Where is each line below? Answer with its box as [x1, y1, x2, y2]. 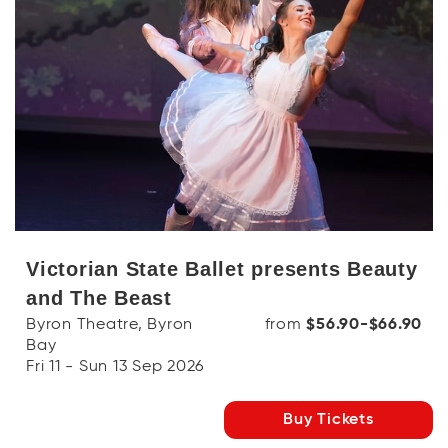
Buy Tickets [283, 412, 374, 428]
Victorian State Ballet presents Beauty [26, 258, 418, 280]
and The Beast [26, 287, 172, 309]
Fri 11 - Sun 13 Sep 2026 [26, 359, 204, 375]
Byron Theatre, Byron [26, 317, 193, 333]
